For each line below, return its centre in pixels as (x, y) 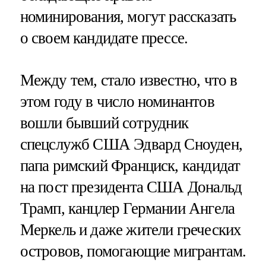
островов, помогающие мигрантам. (133, 251)
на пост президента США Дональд (131, 187)
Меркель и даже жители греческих (131, 230)
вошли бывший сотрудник (104, 123)
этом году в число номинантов (117, 102)
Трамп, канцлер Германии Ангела (127, 209)
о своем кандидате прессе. (104, 38)
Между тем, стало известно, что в (129, 80)
